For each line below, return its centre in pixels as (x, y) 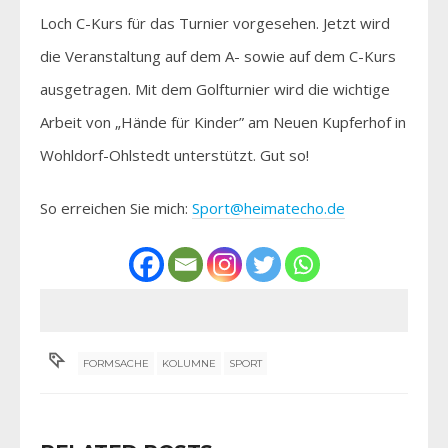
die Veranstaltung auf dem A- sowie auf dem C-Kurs (218, 55)
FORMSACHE (116, 363)
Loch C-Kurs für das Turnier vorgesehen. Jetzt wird (215, 22)
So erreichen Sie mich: (116, 207)
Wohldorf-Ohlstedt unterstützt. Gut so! (174, 154)
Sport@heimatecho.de (268, 207)
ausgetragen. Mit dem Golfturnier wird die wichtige (215, 88)
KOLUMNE (189, 363)
